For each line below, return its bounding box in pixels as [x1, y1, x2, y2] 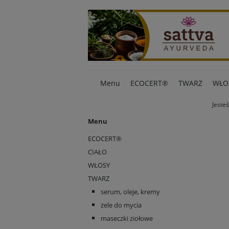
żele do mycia [101, 200, 142, 210]
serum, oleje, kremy [101, 187, 160, 196]
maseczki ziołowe [101, 214, 153, 223]
